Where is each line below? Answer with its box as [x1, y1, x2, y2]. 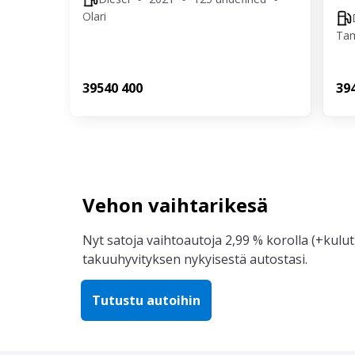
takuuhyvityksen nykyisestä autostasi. [82, 250, 307, 268]
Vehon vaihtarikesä [82, 192, 268, 218]
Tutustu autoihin [92, 292, 200, 309]
